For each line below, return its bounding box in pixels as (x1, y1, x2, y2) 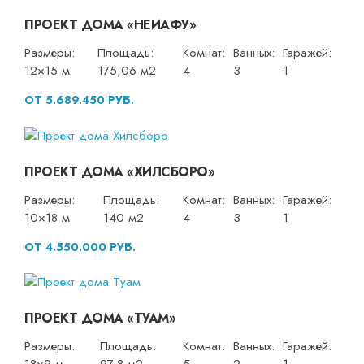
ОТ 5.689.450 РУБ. (24, 92, 134, 109)
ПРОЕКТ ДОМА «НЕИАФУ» (24, 15, 196, 35)
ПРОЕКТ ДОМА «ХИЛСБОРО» (24, 162, 214, 181)
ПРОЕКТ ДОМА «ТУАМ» (24, 309, 175, 328)
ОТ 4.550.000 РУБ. (24, 238, 136, 255)
